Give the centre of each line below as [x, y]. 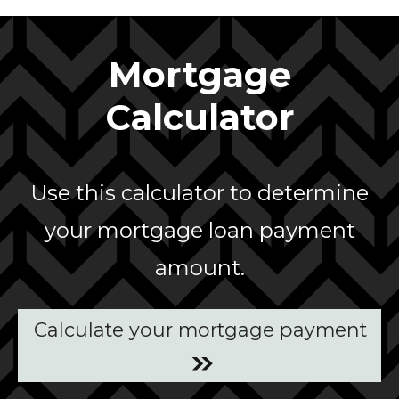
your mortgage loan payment [199, 230]
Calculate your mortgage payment [200, 329]
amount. [199, 267]
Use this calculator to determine [199, 192]
